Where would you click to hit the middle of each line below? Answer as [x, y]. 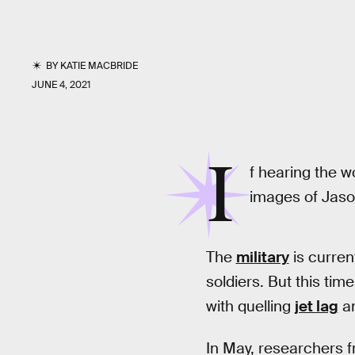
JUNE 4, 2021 [61, 85]
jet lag [316, 306]
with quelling [250, 306]
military [262, 257]
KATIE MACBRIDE [99, 66]
